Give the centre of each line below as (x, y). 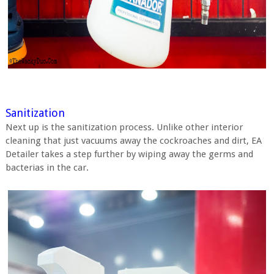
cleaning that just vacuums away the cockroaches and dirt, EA (133, 140)
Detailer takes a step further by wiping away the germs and (129, 154)
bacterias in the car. (47, 167)
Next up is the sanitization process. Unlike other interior (124, 127)
